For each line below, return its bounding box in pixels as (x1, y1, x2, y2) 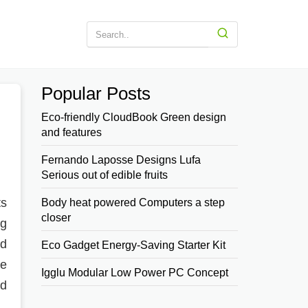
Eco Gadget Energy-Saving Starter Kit (41, 239, 226, 251)
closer (41, 212, 71, 223)
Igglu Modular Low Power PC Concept (41, 267, 229, 278)
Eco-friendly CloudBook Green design (41, 111, 227, 123)
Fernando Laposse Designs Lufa (41, 154, 201, 166)
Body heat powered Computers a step (41, 197, 225, 208)
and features (41, 126, 102, 138)
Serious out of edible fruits (41, 169, 168, 181)
